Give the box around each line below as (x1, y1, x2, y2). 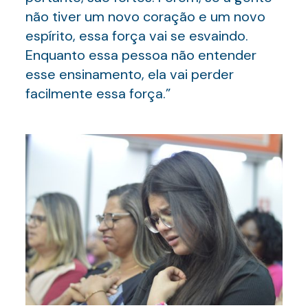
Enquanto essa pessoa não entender (25, 46, 256, 64)
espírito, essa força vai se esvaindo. (25, 27, 248, 45)
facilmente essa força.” (25, 85, 170, 102)
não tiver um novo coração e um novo (25, 8, 265, 25)
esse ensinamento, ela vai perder (25, 65, 234, 83)
